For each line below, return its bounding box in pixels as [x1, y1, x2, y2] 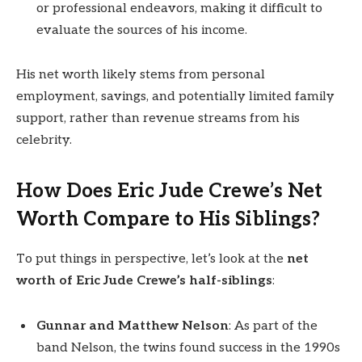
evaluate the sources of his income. [36, 22, 247, 38]
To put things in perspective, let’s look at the [16, 251, 287, 267]
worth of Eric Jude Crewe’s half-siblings [16, 273, 272, 289]
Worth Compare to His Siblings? [16, 208, 320, 232]
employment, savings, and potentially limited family [16, 89, 335, 105]
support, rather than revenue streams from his [16, 111, 300, 127]
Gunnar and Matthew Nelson [36, 318, 229, 335]
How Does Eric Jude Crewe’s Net [16, 179, 322, 204]
